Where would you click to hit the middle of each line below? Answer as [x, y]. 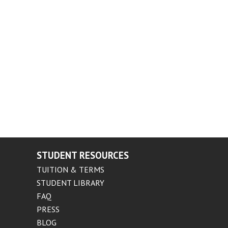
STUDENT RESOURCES [83, 155]
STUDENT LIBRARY [71, 183]
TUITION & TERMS [71, 169]
